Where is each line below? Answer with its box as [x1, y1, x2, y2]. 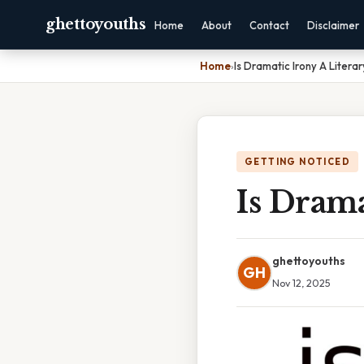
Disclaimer [307, 19, 360, 32]
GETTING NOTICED [245, 156, 350, 167]
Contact [249, 19, 290, 32]
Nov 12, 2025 [272, 276, 331, 289]
